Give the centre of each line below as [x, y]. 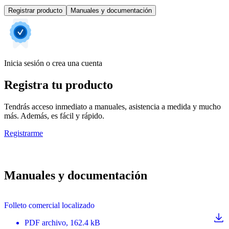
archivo [54, 222]
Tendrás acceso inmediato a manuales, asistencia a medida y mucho [112, 106]
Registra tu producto [59, 85]
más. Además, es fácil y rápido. [54, 116]
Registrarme [24, 133]
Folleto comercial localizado [49, 205]
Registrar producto [35, 11]
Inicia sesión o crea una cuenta [53, 63]
